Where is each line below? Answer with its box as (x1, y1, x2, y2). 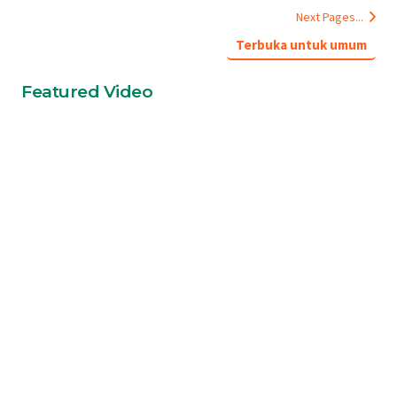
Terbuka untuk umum (236, 36, 367, 53)
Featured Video (21, 82, 152, 102)
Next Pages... (296, 9, 363, 25)
